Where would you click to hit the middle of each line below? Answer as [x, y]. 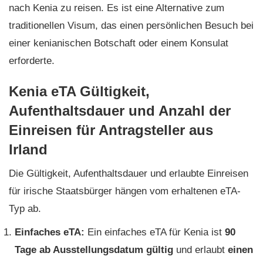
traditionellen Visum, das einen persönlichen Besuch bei [131, 25]
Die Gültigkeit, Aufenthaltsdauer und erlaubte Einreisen [129, 173]
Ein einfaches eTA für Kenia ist [156, 232]
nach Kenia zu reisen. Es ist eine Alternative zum [117, 8]
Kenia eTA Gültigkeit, [79, 91]
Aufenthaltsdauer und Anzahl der [120, 110]
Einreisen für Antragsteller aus [111, 130]
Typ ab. [26, 208]
